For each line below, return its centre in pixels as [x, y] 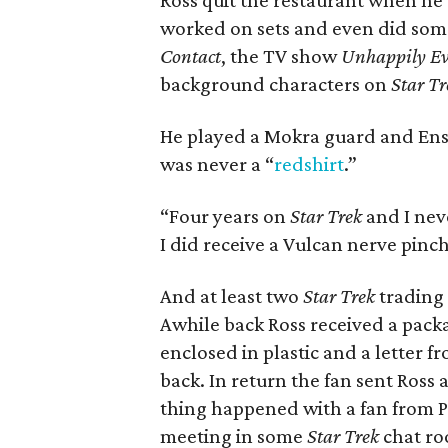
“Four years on [225, 216]
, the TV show [281, 56]
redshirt [309, 164]
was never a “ [217, 164]
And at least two [232, 296]
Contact [191, 56]
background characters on [276, 84]
